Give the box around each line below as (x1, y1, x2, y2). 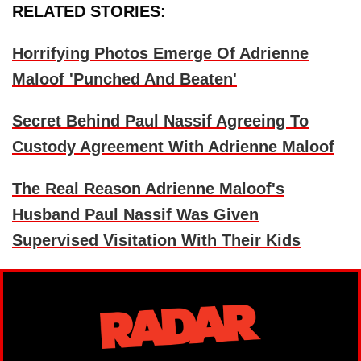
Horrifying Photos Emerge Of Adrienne (12, 44, 309, 63)
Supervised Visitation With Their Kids (12, 231, 301, 250)
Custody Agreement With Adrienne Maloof (12, 138, 334, 156)
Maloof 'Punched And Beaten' (12, 70, 237, 89)
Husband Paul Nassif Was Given (12, 205, 259, 224)
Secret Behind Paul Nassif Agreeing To (12, 112, 309, 131)
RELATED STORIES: (12, 2, 166, 21)
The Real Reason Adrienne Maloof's (12, 180, 284, 198)
